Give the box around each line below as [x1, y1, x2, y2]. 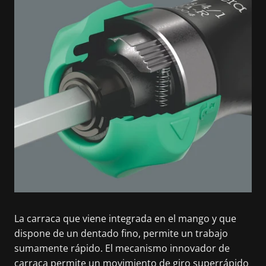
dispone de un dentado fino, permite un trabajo [14, 226, 228, 240]
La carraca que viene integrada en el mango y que [14, 211, 236, 225]
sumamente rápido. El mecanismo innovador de [14, 241, 230, 255]
